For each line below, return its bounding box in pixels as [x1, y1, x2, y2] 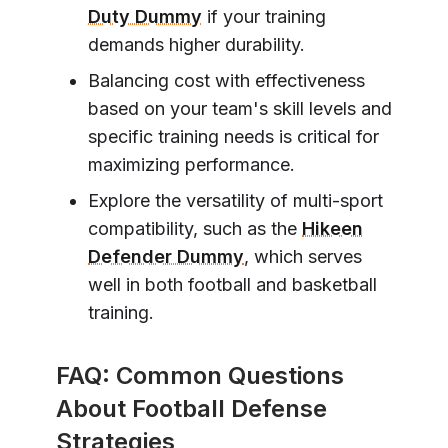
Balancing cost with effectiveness [88, 69, 365, 91]
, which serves [244, 245, 362, 267]
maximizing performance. [88, 153, 295, 175]
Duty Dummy [88, 5, 202, 27]
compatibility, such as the [88, 217, 302, 239]
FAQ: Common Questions [56, 360, 344, 390]
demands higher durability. [88, 33, 305, 55]
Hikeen [302, 217, 363, 239]
